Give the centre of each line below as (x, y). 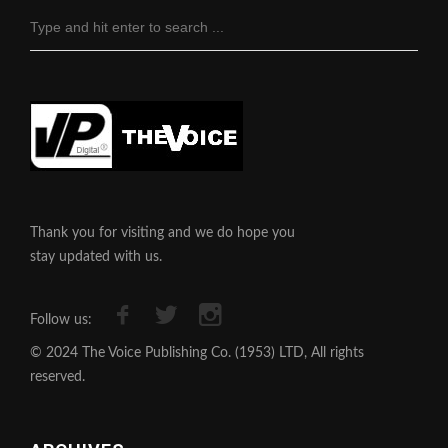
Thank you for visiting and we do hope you (162, 233)
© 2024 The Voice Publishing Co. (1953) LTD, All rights (197, 353)
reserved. (57, 377)
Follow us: (61, 320)
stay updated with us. (96, 257)
